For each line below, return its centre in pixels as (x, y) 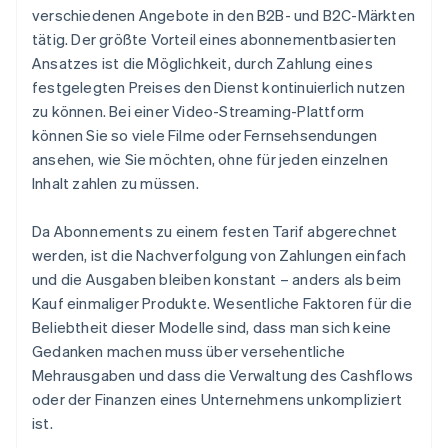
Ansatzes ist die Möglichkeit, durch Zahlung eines (202, 63)
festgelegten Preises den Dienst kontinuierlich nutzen (219, 87)
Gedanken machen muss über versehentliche (189, 351)
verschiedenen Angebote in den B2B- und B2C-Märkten (224, 15)
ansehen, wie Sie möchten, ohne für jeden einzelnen (210, 159)
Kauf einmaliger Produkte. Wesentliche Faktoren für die (222, 303)
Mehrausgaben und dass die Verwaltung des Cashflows (223, 375)
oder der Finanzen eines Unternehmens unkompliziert (217, 399)
